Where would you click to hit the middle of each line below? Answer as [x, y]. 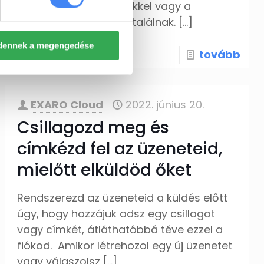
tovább [220, 55]
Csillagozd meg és [93, 128]
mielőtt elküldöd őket [105, 170]
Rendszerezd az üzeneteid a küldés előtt [123, 198]
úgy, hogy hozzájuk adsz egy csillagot [116, 214]
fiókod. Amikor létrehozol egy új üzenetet [125, 245]
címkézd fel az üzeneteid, [120, 149]
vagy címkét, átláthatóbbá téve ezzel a [120, 230]
